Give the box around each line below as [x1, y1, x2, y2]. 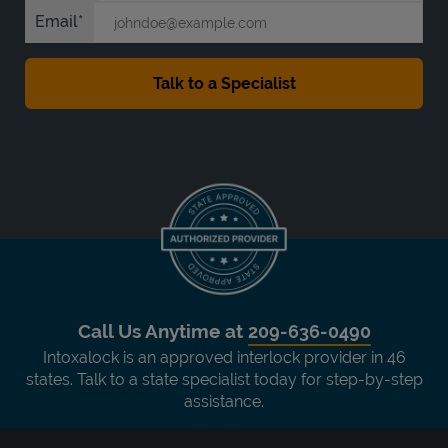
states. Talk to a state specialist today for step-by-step [25, 369, 423, 389]
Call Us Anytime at [77, 319, 248, 342]
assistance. [184, 391, 264, 411]
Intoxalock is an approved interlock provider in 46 [42, 347, 406, 367]
